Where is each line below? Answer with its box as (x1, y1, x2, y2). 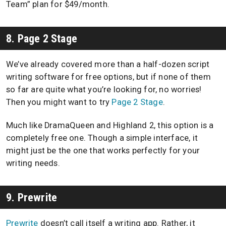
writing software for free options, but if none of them (6, 72, 211, 82)
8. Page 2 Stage (6, 31, 77, 45)
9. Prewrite (6, 191, 58, 204)
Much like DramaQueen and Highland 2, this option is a (6, 121, 214, 131)
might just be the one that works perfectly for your (6, 146, 200, 156)
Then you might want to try (6, 97, 112, 107)
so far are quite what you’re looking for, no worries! (6, 84, 202, 94)
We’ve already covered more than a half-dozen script (6, 59, 210, 69)
